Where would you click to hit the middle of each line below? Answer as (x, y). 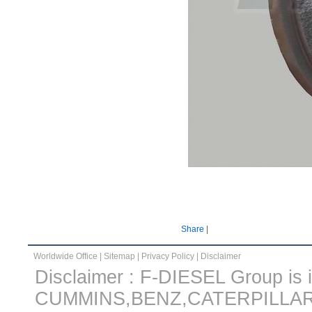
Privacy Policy (168, 256)
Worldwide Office (65, 256)
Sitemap (119, 256)
